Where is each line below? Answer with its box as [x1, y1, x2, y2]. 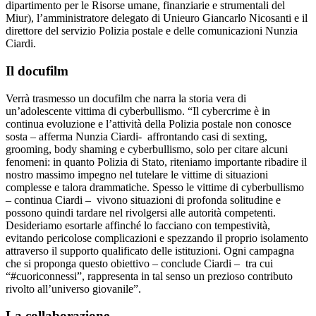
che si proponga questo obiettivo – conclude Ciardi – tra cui [6, 257, 273, 269]
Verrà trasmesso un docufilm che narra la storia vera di [6, 92, 246, 104]
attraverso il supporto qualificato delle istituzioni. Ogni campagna [6, 244, 294, 257]
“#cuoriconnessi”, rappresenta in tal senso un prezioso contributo [6, 269, 293, 282]
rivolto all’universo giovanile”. [6, 282, 141, 295]
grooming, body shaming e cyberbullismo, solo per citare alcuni [6, 142, 288, 155]
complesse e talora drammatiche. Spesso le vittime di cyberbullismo [6, 181, 304, 193]
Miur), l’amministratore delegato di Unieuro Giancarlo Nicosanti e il [6, 12, 308, 25]
